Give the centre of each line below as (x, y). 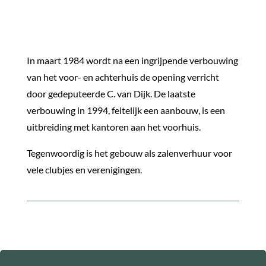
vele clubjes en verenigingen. (84, 170)
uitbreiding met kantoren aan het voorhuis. (113, 127)
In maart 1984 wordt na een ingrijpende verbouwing (132, 61)
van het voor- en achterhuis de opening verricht (123, 77)
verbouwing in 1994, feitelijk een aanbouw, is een (126, 110)
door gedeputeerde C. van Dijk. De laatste (111, 94)
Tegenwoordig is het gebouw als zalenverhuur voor (129, 153)
